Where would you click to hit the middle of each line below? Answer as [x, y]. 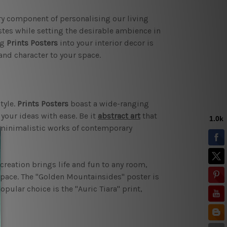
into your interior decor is [105, 43]
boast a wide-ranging [109, 103]
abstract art [119, 116]
